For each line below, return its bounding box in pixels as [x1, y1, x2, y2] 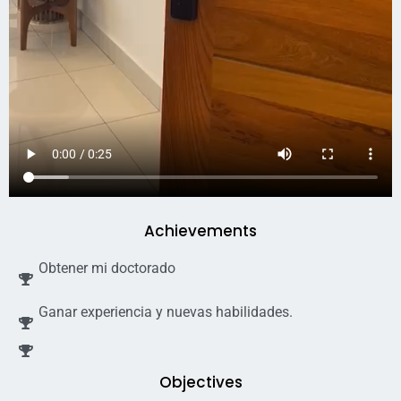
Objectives [158, 371, 243, 394]
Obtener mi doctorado [38, 260, 175, 277]
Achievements [144, 220, 257, 243]
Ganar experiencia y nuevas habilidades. [38, 303, 293, 321]
